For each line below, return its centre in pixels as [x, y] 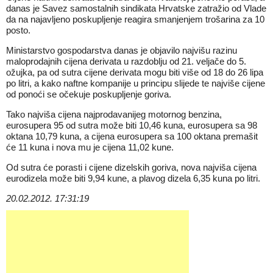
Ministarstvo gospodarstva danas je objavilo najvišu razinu [122, 50]
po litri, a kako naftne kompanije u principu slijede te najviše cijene [136, 83]
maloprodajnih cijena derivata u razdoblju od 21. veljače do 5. [126, 61]
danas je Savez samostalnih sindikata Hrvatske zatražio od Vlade [136, 8]
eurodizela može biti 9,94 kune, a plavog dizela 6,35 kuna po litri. [133, 178]
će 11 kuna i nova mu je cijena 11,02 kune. [90, 147]
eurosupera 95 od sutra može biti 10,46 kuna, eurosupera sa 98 [132, 125]
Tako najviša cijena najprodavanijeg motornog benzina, [114, 114]
